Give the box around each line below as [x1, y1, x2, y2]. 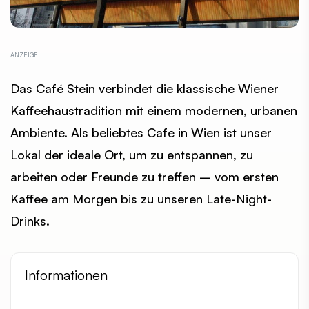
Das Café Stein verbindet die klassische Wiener [10, 81, 279, 97]
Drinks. [10, 213, 50, 229]
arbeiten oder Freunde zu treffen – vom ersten [10, 169, 279, 185]
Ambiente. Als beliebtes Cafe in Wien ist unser [10, 125, 272, 141]
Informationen [25, 266, 108, 284]
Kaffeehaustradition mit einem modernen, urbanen [10, 103, 297, 119]
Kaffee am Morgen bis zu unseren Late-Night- [10, 191, 272, 207]
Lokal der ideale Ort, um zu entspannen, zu [10, 147, 253, 163]
